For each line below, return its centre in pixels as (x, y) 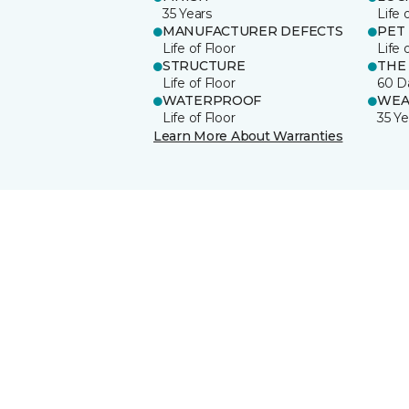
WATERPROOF (212, 100)
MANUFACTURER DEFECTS (253, 31)
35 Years (187, 13)
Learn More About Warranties (248, 136)
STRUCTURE (204, 65)
